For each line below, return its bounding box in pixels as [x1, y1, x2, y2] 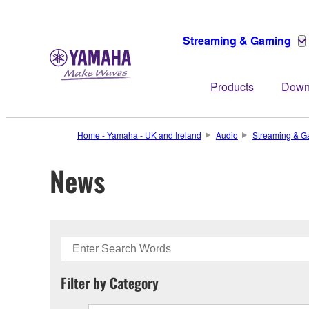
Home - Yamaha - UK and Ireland [77, 129, 201, 141]
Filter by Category [61, 272, 159, 293]
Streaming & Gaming [183, 32, 291, 48]
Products [210, 79, 254, 94]
